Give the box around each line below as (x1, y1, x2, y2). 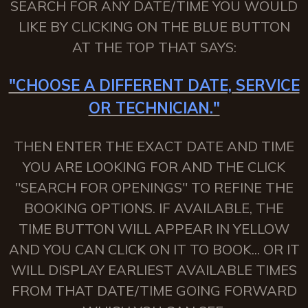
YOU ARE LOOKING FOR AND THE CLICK (23, 158, 285, 175)
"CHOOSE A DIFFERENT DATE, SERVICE (8, 76, 300, 95)
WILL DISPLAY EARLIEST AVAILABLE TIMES (11, 261, 297, 278)
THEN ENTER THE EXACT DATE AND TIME (14, 137, 294, 155)
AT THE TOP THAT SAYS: (71, 38, 236, 56)
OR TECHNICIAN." (88, 98, 220, 118)
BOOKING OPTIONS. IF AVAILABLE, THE (24, 199, 284, 217)
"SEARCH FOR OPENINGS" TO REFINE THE (14, 179, 294, 196)
